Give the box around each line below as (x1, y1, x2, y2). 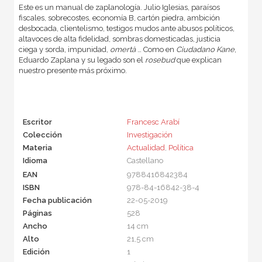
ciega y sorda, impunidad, (18, 45, 110, 54)
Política (168, 143, 194, 153)
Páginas (22, 209, 52, 218)
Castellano (126, 156, 163, 166)
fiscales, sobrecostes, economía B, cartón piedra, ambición (18, 13, 220, 23)
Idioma (22, 156, 47, 166)
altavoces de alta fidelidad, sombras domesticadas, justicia (18, 35, 220, 44)
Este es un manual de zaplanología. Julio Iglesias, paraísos (18, 3, 220, 12)
